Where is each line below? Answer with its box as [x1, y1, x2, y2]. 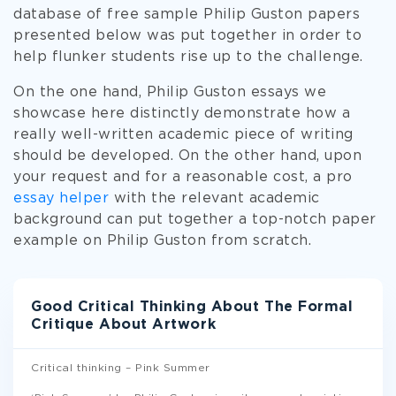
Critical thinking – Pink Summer [31, 363, 210, 373]
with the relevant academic [109, 192, 320, 205]
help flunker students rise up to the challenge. [13, 50, 363, 64]
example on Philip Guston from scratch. [13, 234, 311, 247]
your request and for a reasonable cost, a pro [13, 171, 353, 184]
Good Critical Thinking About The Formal [31, 301, 354, 314]
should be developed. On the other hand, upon [13, 149, 362, 163]
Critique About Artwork [31, 318, 217, 331]
